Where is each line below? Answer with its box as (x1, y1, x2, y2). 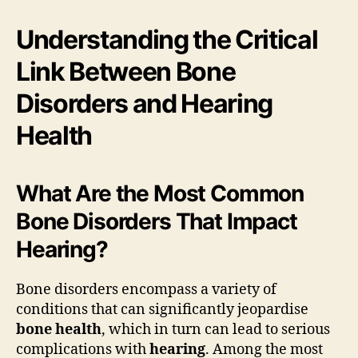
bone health (16, 320, 101, 339)
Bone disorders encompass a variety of (16, 280, 276, 299)
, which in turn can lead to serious (101, 320, 330, 339)
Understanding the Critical (16, 23, 318, 55)
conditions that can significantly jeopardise (16, 300, 308, 319)
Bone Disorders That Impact (16, 207, 297, 235)
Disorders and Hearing (16, 87, 273, 119)
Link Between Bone (16, 55, 236, 87)
